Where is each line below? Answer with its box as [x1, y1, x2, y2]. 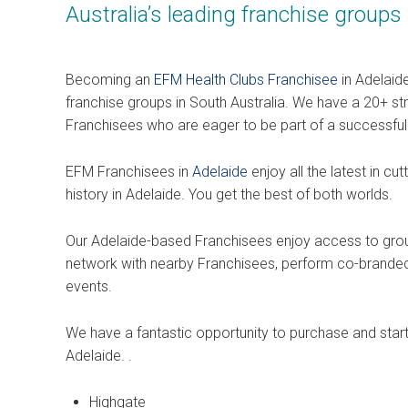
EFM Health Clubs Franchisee [154, 71, 338, 88]
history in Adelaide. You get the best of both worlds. [66, 186, 393, 203]
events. [66, 278, 112, 295]
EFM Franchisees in [66, 163, 192, 180]
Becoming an [66, 71, 154, 88]
